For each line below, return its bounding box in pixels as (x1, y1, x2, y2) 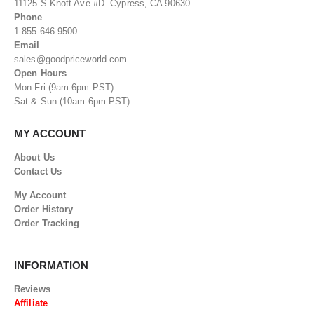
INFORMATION (14, 259, 88, 272)
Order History (14, 203, 74, 214)
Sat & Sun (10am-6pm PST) (14, 95, 130, 107)
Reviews (14, 283, 50, 294)
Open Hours (14, 67, 67, 78)
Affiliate (14, 297, 48, 308)
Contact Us (14, 166, 62, 177)
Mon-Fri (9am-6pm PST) (14, 81, 114, 93)
